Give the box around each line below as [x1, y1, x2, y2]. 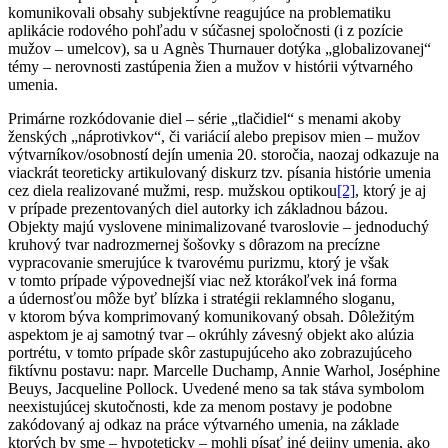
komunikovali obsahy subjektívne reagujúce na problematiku [8, 3, 391, 21]
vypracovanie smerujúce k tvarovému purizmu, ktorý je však [8, 253, 389, 271]
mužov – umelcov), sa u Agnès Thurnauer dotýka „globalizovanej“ [8, 39, 431, 57]
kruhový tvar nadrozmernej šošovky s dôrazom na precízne [8, 235, 380, 253]
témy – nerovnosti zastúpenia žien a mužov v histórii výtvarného [8, 57, 413, 75]
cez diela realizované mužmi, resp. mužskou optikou [8, 181, 337, 199]
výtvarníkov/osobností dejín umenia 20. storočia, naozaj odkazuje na [8, 145, 439, 163]
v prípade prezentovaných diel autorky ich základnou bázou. [8, 199, 388, 217]
